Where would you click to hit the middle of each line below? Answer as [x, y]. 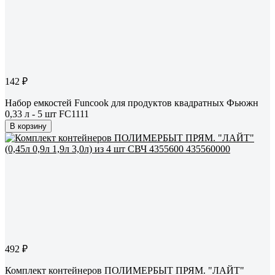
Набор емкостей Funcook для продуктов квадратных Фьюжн [132, 103]
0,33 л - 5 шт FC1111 [47, 114]
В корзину [28, 126]
